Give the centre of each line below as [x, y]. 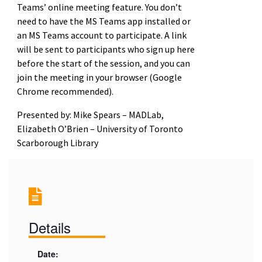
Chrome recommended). [65, 91]
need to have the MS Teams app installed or [104, 21]
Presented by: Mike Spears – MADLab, [90, 114]
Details [50, 227]
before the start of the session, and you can [103, 63]
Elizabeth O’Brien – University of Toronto [100, 128]
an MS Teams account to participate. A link [101, 35]
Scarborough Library [57, 142]
